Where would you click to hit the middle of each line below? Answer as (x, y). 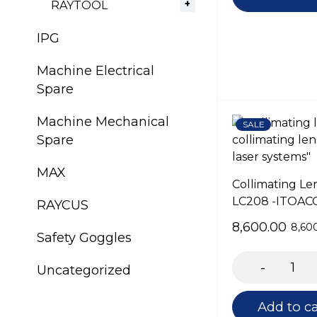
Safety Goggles (84, 238)
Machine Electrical (96, 71)
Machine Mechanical (103, 122)
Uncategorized (84, 270)
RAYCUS (63, 205)
